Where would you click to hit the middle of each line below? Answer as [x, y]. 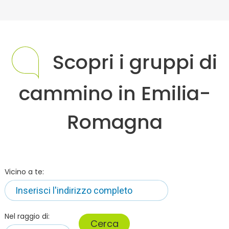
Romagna [114, 122]
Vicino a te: [24, 171]
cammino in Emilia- [114, 93]
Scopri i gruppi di [135, 62]
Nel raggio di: [27, 216]
